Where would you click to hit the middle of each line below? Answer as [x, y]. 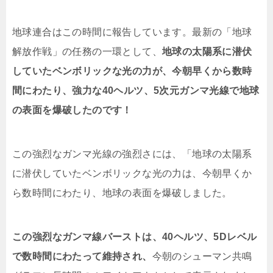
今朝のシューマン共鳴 [202, 257]
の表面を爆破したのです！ [72, 110]
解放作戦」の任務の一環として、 [87, 52]
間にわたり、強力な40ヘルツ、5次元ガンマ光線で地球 [136, 91]
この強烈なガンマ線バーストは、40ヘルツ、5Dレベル [135, 237]
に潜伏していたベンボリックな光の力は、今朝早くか [132, 174]
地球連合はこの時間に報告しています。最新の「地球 [132, 32]
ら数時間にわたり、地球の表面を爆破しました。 [122, 193]
